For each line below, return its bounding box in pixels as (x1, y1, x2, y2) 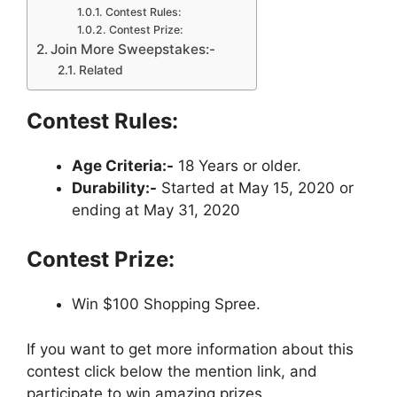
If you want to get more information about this (27, 339, 354, 358)
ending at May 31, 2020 (72, 200, 240, 219)
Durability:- (72, 178, 157, 197)
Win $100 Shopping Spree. (72, 295, 261, 313)
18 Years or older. (174, 156, 301, 175)
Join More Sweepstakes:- (51, 40, 216, 58)
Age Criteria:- (72, 156, 174, 175)
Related (78, 62, 123, 77)
